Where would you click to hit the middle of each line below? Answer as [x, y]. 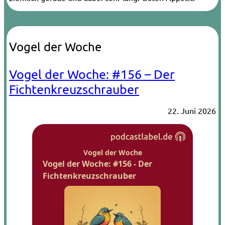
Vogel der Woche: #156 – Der [92, 74]
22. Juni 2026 [192, 111]
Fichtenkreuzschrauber [74, 89]
